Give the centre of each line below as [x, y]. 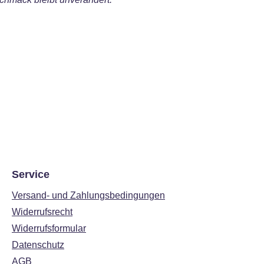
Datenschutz [38, 245]
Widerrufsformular [49, 228]
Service [31, 174]
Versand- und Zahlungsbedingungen [88, 195]
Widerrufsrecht [42, 212]
